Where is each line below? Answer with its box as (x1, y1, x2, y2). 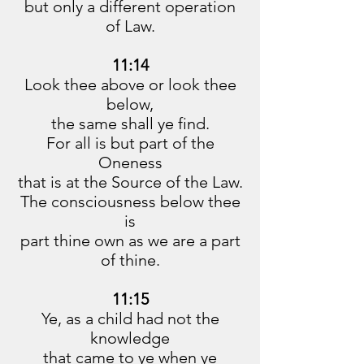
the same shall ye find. (50, 114, 210, 133)
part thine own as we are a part (19, 231, 240, 250)
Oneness (97, 153, 162, 172)
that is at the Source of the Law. (17, 172, 243, 192)
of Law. (105, 16, 155, 36)
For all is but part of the (45, 133, 214, 153)
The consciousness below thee (19, 192, 240, 211)
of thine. (100, 250, 160, 270)
